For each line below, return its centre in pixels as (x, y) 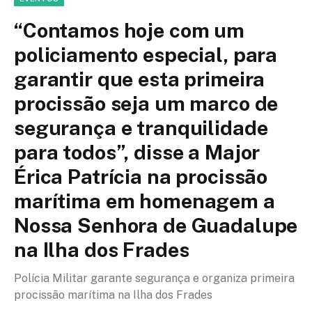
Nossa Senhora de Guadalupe (156, 225)
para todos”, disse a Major (137, 152)
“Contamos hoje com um (129, 30)
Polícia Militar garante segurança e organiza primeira (154, 278)
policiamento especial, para (146, 54)
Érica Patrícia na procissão (141, 176)
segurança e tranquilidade (141, 127)
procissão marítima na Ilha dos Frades (113, 295)
